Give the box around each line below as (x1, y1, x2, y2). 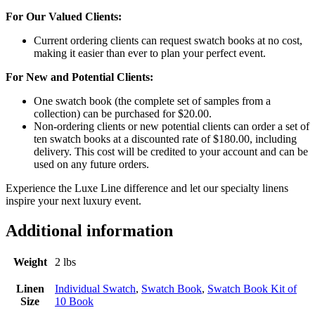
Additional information (6, 221, 173, 240)
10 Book (55, 295, 94, 308)
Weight (13, 256, 47, 269)
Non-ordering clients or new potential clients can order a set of (34, 120, 309, 132)
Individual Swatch (55, 283, 136, 295)
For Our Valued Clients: (6, 10, 122, 22)
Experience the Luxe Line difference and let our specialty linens (6, 181, 288, 194)
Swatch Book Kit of (207, 283, 297, 295)
